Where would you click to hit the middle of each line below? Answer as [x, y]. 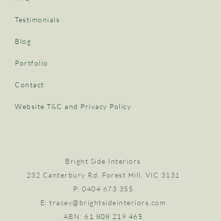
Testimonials [37, 19]
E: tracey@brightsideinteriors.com [103, 202]
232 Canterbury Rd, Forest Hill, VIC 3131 [103, 175]
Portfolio [32, 63]
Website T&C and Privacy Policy [73, 106]
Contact [30, 84]
